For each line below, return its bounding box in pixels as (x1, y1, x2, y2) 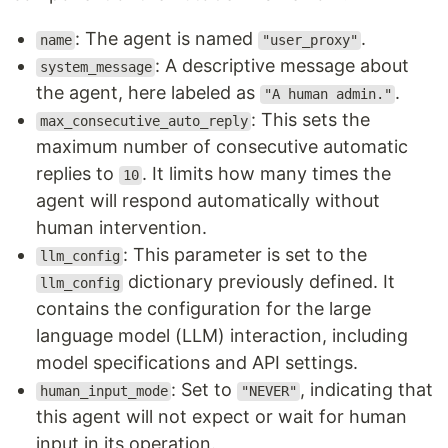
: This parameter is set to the (123, 244, 368, 266)
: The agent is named (75, 28, 259, 50)
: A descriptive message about (155, 55, 410, 77)
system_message (39, 59, 152, 76)
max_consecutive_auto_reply (39, 113, 248, 130)
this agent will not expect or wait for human (36, 406, 407, 428)
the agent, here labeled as (36, 82, 260, 104)
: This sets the (251, 109, 371, 131)
